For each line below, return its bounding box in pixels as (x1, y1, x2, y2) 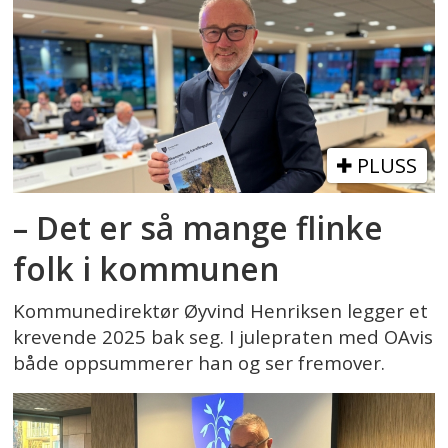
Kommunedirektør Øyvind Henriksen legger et (13, 297, 429, 324)
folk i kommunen (13, 246, 280, 290)
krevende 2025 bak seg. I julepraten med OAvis (13, 323, 434, 350)
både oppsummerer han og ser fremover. (13, 349, 386, 376)
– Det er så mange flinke (13, 205, 384, 249)
